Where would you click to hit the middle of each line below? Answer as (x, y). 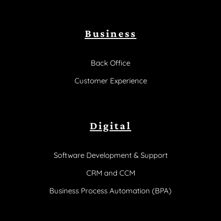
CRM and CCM (110, 173)
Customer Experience (110, 81)
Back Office (110, 63)
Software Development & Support (110, 155)
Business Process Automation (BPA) (110, 191)
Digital (110, 126)
